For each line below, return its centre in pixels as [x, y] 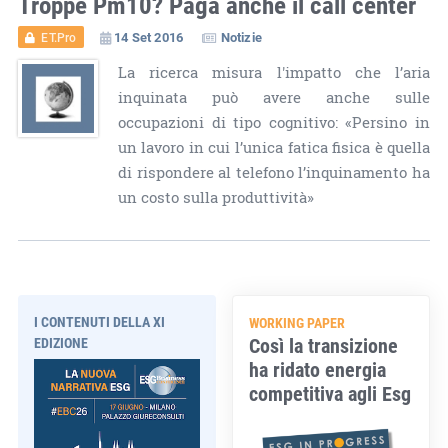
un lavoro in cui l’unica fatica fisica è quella [274, 147]
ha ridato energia [318, 368]
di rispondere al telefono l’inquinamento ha [274, 172]
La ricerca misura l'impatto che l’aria [274, 72]
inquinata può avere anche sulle [274, 97]
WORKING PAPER [297, 322]
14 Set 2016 [148, 36]
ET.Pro [59, 36]
